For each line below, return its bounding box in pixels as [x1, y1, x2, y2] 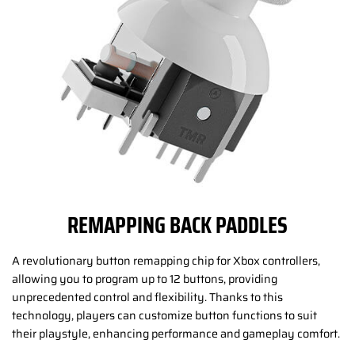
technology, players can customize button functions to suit [12, 306, 317, 324]
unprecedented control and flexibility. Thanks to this [12, 288, 283, 306]
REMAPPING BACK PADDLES [67, 207, 288, 244]
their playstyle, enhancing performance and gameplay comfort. [12, 324, 340, 342]
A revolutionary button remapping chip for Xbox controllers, [12, 251, 320, 269]
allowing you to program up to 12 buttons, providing [12, 269, 277, 288]
